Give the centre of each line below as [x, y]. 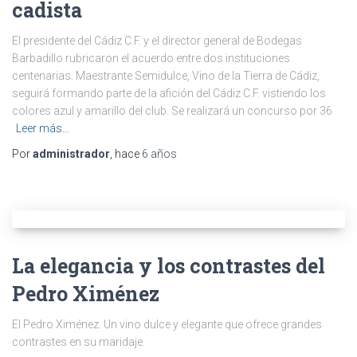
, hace [126, 154]
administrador [71, 154]
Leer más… [43, 128]
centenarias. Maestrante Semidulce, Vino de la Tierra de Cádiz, [166, 76]
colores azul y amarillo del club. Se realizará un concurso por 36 [172, 111]
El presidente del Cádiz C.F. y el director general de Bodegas [157, 41]
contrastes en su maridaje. [78, 342]
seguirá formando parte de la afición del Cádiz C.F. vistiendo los [169, 93]
